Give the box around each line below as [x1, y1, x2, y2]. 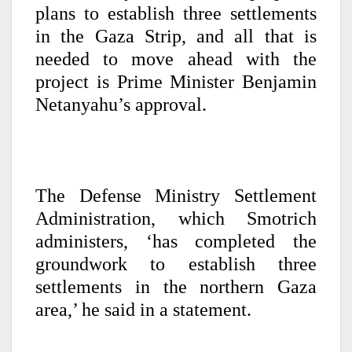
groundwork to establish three [35, 254, 317, 275]
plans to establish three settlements [35, 3, 317, 24]
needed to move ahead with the [35, 49, 317, 70]
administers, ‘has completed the [35, 231, 317, 252]
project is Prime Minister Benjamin [35, 71, 317, 93]
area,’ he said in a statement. [35, 299, 251, 321]
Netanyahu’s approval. [35, 94, 207, 115]
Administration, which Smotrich [35, 208, 317, 229]
